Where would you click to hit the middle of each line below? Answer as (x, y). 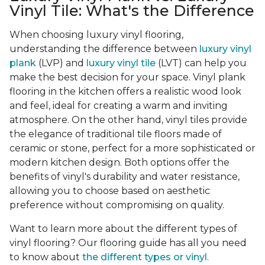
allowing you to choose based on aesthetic (110, 191)
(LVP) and (61, 63)
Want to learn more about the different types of (123, 229)
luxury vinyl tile (121, 63)
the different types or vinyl (145, 257)
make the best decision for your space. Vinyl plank (127, 77)
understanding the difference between (104, 49)
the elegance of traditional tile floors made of (116, 134)
